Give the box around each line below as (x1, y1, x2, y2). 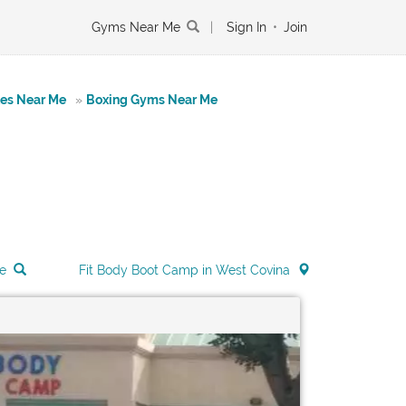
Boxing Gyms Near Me (86, 92, 217, 107)
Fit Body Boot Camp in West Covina (79, 263, 291, 277)
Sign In (227, 20, 266, 34)
